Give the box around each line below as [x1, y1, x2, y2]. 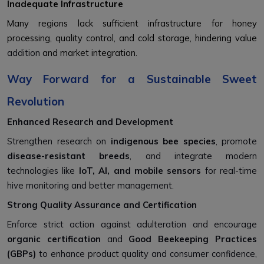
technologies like [7, 165, 79, 177]
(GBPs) [7, 248, 36, 260]
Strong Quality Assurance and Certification [7, 199, 197, 211]
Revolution [7, 94, 64, 109]
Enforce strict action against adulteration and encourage [7, 219, 257, 230]
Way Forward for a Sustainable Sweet [7, 72, 257, 87]
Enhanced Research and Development [7, 116, 173, 128]
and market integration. [42, 47, 137, 59]
